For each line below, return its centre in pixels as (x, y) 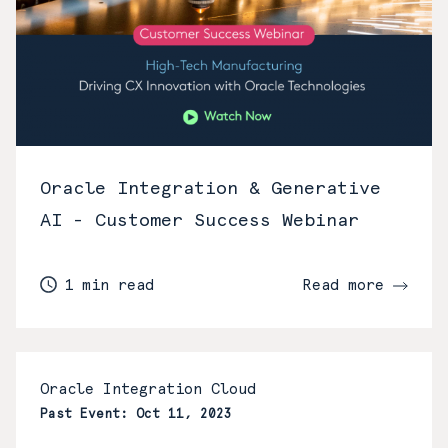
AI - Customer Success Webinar (199, 220)
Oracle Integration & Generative (210, 188)
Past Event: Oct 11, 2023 (136, 414)
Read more (347, 285)
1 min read (109, 285)
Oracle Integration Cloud (148, 389)
